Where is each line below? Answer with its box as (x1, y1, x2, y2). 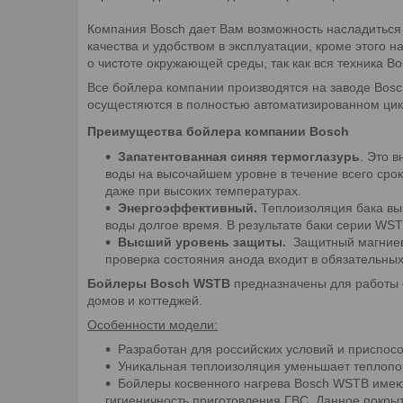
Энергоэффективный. (118, 200, 261, 215)
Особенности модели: (87, 317, 218, 332)
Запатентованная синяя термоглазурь (118, 148, 360, 164)
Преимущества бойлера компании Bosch (87, 123, 349, 139)
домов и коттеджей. (87, 292, 202, 308)
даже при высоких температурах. (105, 183, 301, 198)
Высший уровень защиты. (118, 234, 293, 249)
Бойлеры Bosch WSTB (87, 275, 230, 291)
